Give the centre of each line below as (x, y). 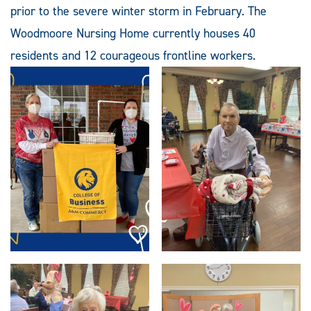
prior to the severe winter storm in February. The (138, 11)
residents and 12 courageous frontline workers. (133, 55)
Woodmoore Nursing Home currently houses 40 (133, 33)
